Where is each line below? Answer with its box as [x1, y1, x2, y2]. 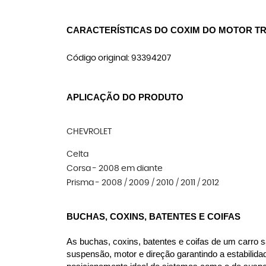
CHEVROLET [66, 128, 112, 136]
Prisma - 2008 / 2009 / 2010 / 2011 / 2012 [66, 179, 219, 187]
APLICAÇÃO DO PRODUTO [66, 93, 183, 102]
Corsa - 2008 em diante [66, 164, 163, 173]
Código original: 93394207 [66, 54, 171, 62]
